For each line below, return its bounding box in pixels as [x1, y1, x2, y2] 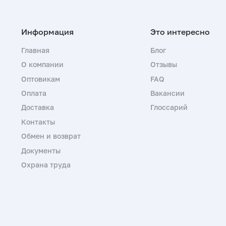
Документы [21, 146, 61, 155]
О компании [21, 60, 64, 69]
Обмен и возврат [21, 132, 81, 141]
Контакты [21, 117, 55, 126]
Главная [21, 45, 50, 54]
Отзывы [150, 60, 177, 69]
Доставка [21, 103, 54, 112]
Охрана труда [21, 160, 71, 169]
